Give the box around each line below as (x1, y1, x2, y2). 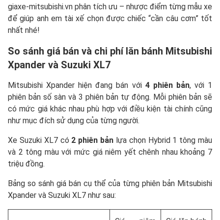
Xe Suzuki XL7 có (8, 136, 69, 145)
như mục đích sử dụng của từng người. (8, 116, 139, 126)
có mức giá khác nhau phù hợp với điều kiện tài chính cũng (8, 104, 212, 114)
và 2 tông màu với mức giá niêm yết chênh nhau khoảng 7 (8, 147, 212, 157)
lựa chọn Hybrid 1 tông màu (113, 136, 212, 145)
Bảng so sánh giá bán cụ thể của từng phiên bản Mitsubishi (8, 179, 212, 189)
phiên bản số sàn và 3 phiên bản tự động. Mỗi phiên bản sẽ (8, 92, 212, 102)
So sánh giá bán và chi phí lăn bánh (8, 45, 165, 57)
